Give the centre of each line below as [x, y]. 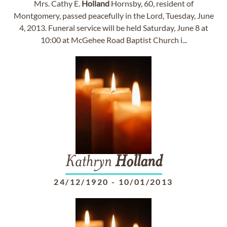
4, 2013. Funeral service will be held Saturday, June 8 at [113, 28]
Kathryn [90, 163]
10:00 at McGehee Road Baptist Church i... [113, 40]
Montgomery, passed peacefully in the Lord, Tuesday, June [113, 15]
